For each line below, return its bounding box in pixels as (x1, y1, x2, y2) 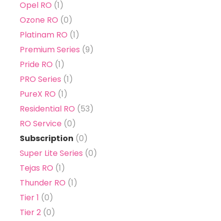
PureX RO (20, 88, 56, 100)
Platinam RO (20, 29, 68, 40)
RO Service (20, 118, 62, 129)
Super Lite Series (20, 147, 83, 159)
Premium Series (20, 44, 80, 55)
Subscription (20, 133, 74, 144)
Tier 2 (20, 207, 41, 218)
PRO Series (20, 74, 62, 85)
